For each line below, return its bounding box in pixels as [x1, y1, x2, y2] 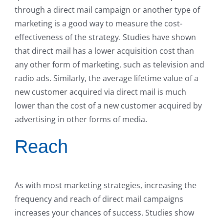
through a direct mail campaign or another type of [15, 4, 200, 15]
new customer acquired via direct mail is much [15, 87, 186, 97]
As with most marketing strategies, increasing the [15, 179, 197, 191]
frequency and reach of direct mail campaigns [15, 193, 183, 204]
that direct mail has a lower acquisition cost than [15, 45, 194, 56]
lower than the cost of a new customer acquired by [15, 100, 202, 111]
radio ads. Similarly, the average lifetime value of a [15, 73, 198, 84]
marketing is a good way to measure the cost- [15, 18, 182, 29]
